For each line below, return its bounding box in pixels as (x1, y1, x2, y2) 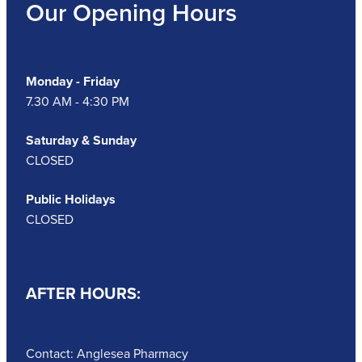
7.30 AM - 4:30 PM (26, 92, 129, 111)
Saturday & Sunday (26, 131, 137, 150)
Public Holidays (26, 190, 116, 209)
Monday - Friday (26, 72, 123, 91)
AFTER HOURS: (26, 281, 141, 305)
